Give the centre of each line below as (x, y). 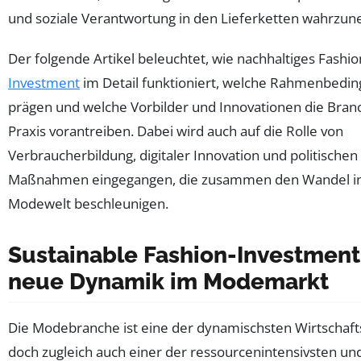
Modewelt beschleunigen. (88, 204)
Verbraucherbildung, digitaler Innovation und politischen (183, 156)
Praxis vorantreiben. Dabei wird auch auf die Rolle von (176, 131)
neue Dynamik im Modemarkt (168, 282)
